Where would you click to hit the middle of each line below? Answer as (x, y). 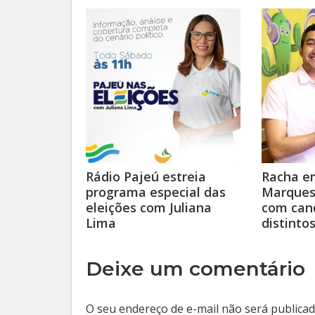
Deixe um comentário (195, 269)
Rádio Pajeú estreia (146, 176)
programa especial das (156, 192)
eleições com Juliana (149, 207)
